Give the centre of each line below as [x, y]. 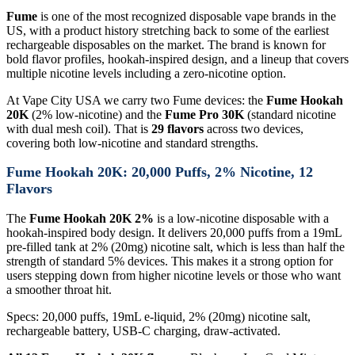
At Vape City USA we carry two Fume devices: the [136, 105]
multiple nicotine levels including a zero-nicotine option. [146, 78]
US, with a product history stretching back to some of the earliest [168, 35]
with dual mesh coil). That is [79, 133]
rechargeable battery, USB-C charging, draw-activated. [143, 335]
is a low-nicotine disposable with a [241, 223]
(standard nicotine [290, 119]
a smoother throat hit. [59, 294]
